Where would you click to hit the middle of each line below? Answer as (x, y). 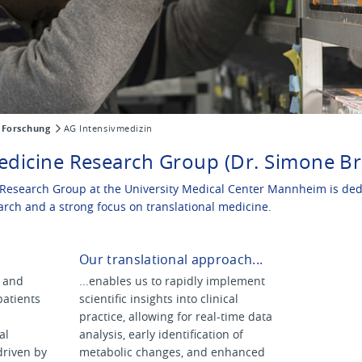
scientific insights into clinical (159, 299)
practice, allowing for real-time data (176, 316)
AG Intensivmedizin (108, 128)
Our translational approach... (171, 260)
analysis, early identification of (161, 334)
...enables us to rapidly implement (172, 281)
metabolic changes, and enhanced (172, 352)
